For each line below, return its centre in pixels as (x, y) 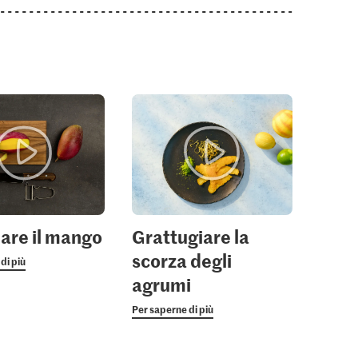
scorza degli (181, 260)
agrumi (161, 284)
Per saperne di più (172, 308)
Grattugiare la (190, 236)
